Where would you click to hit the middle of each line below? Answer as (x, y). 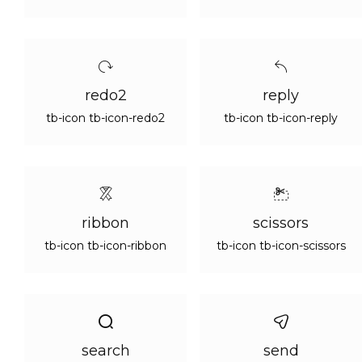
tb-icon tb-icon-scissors (281, 246)
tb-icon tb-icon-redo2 (105, 118)
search (105, 351)
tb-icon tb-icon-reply (281, 118)
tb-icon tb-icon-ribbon (105, 246)
